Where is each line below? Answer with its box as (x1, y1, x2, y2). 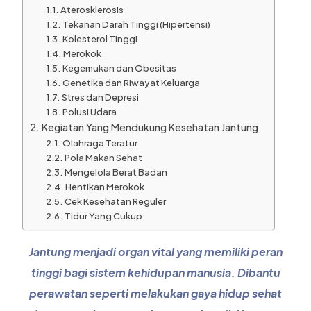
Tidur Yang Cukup (64, 210, 144, 222)
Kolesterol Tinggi (62, 33, 137, 45)
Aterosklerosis (60, 4, 125, 16)
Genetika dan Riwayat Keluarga (62, 77, 200, 89)
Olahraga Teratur (62, 137, 137, 149)
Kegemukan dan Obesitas (62, 62, 176, 74)
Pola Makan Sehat (64, 152, 142, 164)
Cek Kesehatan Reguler (64, 196, 166, 208)
